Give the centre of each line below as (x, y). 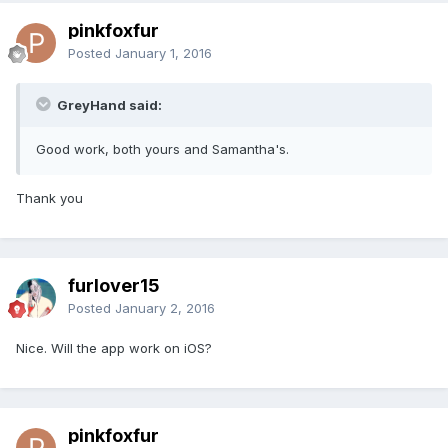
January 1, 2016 (163, 52)
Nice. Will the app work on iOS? (114, 347)
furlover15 (114, 285)
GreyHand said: (108, 104)
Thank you (49, 197)
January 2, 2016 (165, 307)
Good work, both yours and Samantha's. (162, 148)
